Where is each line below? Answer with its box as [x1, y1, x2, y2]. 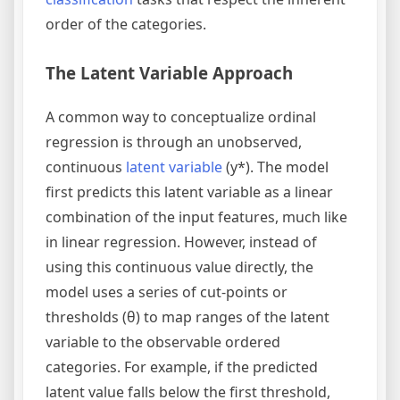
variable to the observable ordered [46, 331, 280, 352]
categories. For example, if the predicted [46, 356, 318, 377]
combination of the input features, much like [46, 206, 347, 227]
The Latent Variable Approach [46, 62, 293, 85]
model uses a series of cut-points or [46, 281, 287, 302]
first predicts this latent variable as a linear [46, 181, 333, 202]
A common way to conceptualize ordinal [46, 106, 316, 127]
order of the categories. [46, 14, 206, 35]
